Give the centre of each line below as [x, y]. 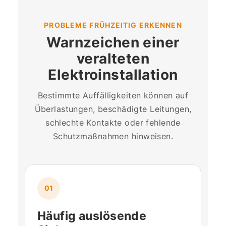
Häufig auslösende [92, 216]
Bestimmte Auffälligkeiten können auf [113, 95]
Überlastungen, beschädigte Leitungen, [113, 109]
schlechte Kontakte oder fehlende [113, 122]
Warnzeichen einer [113, 42]
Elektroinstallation [113, 74]
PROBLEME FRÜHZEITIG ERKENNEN [113, 25]
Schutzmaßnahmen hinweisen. [113, 136]
